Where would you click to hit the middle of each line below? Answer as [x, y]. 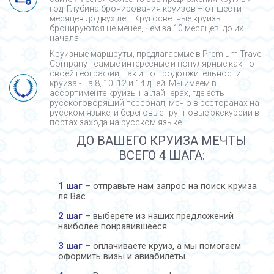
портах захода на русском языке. [117, 122]
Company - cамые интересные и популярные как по [152, 63]
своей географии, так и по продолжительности [145, 73]
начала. [65, 38]
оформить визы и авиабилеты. [123, 256]
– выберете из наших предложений [158, 216]
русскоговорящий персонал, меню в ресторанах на [154, 102]
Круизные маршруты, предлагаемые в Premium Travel [156, 54]
